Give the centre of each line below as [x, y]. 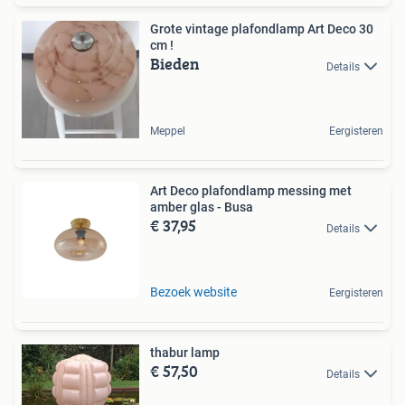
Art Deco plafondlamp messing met [251, 191]
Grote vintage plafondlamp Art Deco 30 [262, 29]
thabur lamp [185, 353]
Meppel [168, 132]
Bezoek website [193, 292]
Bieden [175, 64]
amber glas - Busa [202, 207]
